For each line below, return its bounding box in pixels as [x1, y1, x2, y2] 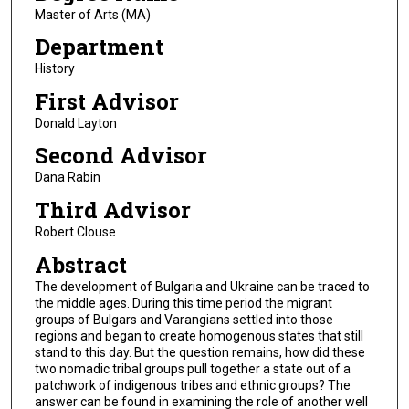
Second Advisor [34, 141, 207, 171]
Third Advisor [34, 195, 191, 225]
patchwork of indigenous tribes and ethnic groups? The [34, 377, 351, 393]
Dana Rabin [34, 170, 100, 185]
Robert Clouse [34, 225, 116, 240]
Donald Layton [34, 115, 117, 131]
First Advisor [34, 86, 179, 116]
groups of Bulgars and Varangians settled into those [34, 311, 333, 327]
